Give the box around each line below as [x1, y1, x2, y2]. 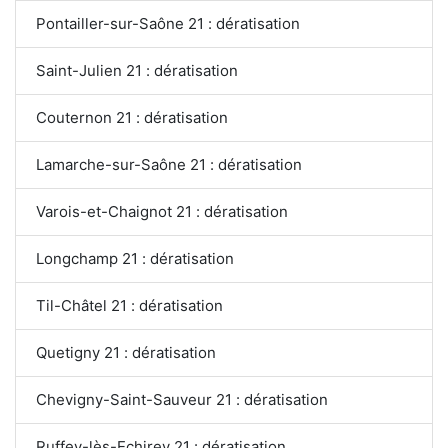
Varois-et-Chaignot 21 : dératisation [36, 201, 288, 221]
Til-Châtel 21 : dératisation [36, 295, 223, 315]
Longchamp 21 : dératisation [36, 248, 234, 268]
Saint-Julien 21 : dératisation [36, 60, 238, 80]
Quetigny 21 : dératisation [36, 342, 216, 362]
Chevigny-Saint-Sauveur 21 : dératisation [36, 389, 328, 409]
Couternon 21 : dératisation [36, 107, 228, 127]
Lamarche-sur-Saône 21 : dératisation [36, 154, 302, 174]
